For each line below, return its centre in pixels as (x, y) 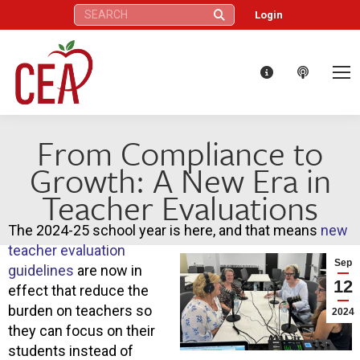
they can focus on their (82, 330)
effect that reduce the (78, 290)
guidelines (41, 270)
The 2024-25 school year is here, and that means (164, 230)
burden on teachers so (80, 310)
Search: (90, 11)
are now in (108, 270)
